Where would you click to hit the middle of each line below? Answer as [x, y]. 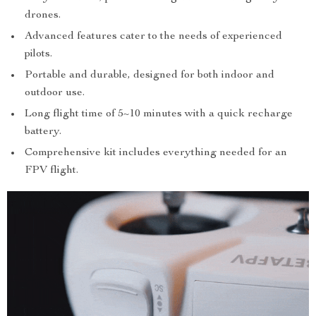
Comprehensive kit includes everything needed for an [156, 153]
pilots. [38, 55]
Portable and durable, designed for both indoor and [150, 76]
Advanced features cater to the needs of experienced [153, 37]
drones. [43, 16]
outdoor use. [55, 93]
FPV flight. [51, 171]
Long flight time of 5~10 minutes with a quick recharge [159, 115]
